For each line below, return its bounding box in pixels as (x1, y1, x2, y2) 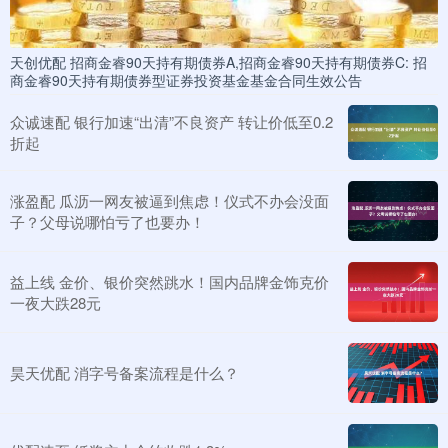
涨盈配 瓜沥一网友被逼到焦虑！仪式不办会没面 (10, 189, 329, 211)
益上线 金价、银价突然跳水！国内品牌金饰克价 (10, 270, 329, 292)
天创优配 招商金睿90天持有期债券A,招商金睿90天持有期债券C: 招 (10, 52, 427, 73)
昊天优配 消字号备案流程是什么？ (10, 362, 239, 383)
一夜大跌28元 (10, 291, 101, 313)
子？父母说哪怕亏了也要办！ (10, 210, 205, 232)
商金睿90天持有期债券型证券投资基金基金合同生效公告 (10, 70, 362, 91)
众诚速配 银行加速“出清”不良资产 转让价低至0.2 (10, 111, 333, 133)
